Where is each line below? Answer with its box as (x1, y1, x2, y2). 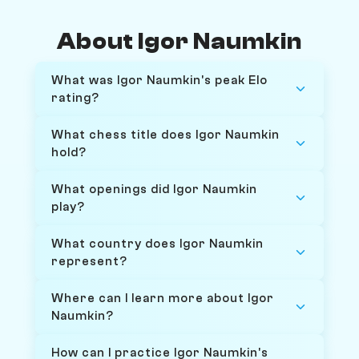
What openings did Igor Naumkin (51, 181, 257, 196)
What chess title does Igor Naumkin (51, 127, 280, 142)
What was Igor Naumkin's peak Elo (51, 72, 268, 87)
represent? (51, 253, 127, 268)
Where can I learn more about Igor (51, 290, 274, 305)
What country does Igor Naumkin (51, 236, 264, 251)
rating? (51, 90, 99, 105)
